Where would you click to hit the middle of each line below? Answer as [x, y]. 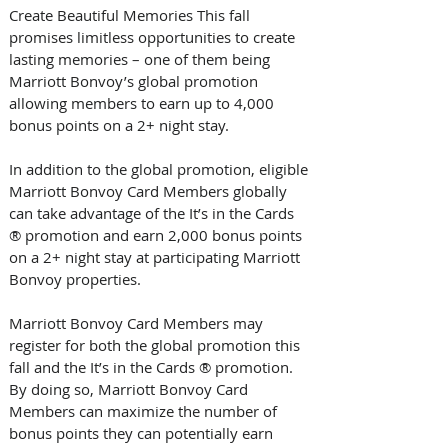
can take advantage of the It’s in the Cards [153, 212]
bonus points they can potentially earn [143, 432]
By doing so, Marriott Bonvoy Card [130, 388]
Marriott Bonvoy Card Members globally [150, 190]
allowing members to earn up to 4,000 [143, 102]
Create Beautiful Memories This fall [131, 14]
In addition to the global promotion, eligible [160, 168]
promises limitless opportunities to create [154, 36]
